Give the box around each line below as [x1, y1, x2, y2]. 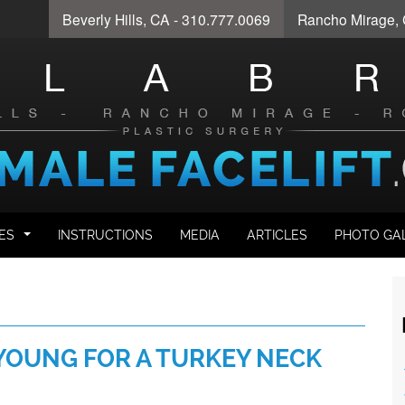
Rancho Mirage [297, 9, 395, 29]
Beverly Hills [62, 9, 143, 29]
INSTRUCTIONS [58, 228, 153, 242]
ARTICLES [247, 228, 307, 242]
